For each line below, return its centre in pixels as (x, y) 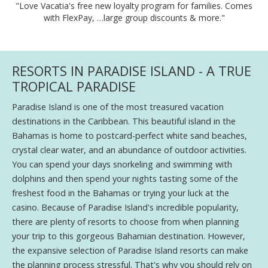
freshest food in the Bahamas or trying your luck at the (121, 193)
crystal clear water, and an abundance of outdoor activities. (129, 150)
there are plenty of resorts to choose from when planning (126, 221)
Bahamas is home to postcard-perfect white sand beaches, (130, 135)
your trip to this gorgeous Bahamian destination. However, (129, 236)
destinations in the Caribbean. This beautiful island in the (124, 121)
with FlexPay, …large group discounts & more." (134, 17)
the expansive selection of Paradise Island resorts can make (130, 250)
